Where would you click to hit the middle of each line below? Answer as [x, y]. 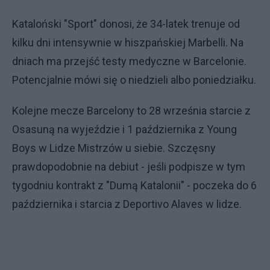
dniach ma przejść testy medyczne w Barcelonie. [129, 61]
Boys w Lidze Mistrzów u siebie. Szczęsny [114, 148]
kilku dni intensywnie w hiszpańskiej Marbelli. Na [128, 42]
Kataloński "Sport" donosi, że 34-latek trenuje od [126, 24]
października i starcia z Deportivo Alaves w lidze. [128, 204]
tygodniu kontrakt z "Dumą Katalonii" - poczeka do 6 [134, 185]
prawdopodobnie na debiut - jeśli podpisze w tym [129, 167]
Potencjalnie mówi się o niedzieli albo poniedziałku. [134, 80]
